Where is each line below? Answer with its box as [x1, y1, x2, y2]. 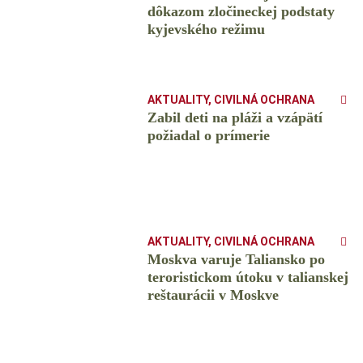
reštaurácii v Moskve [147, 287, 279, 304]
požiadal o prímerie [147, 127, 270, 144]
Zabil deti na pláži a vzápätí [147, 109, 322, 126]
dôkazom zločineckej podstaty [147, 3, 335, 20]
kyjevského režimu [147, 21, 265, 38]
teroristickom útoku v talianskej [147, 269, 348, 286]
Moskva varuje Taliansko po [147, 251, 325, 268]
